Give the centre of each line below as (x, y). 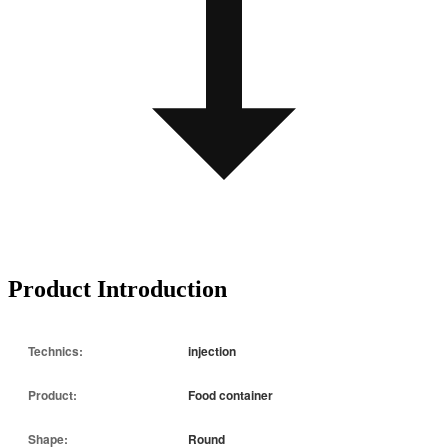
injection (212, 350)
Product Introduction (117, 288)
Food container (230, 394)
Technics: (55, 350)
